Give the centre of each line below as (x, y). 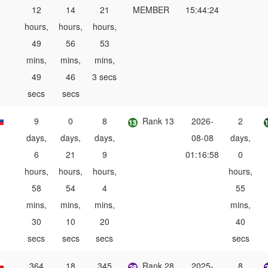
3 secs (104, 77)
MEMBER (151, 10)
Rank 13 (158, 121)
